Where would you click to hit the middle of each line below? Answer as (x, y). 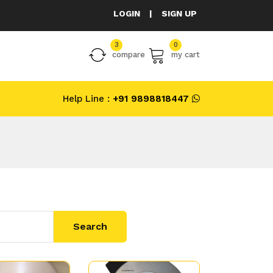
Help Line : (86, 99)
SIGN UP (179, 13)
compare (129, 54)
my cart (186, 54)
